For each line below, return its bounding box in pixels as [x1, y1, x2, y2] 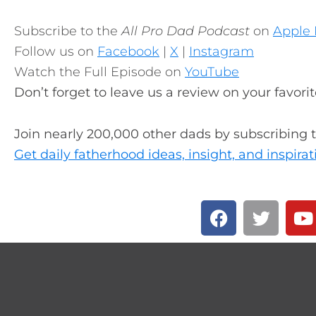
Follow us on [14, 44, 97, 59]
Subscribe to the [14, 23, 121, 39]
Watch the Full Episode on [14, 64, 185, 80]
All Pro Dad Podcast [121, 23, 250, 39]
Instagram [189, 44, 254, 59]
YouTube [185, 64, 239, 80]
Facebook [97, 44, 159, 59]
